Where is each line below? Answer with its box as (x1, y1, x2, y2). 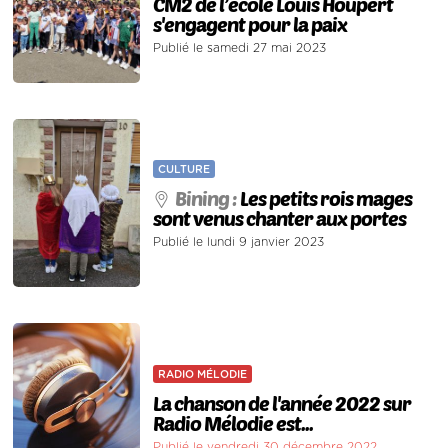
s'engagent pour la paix (153, 12, 348, 37)
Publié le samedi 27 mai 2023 (153, 42, 327, 55)
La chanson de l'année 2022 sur (153, 390, 412, 415)
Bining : (175, 186, 241, 211)
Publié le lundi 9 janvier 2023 (153, 236, 325, 249)
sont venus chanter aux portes (153, 206, 407, 231)
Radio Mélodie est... (153, 410, 314, 435)
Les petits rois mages (240, 186, 413, 211)
